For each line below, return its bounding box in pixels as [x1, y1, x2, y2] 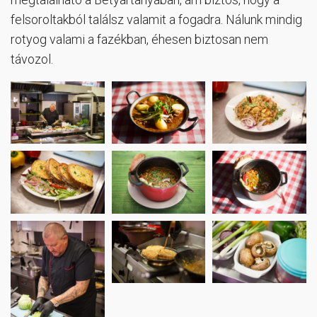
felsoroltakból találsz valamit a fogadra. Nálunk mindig [11, 11, 302, 27]
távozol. [11, 51, 53, 67]
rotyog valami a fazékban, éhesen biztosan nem [11, 31, 268, 47]
